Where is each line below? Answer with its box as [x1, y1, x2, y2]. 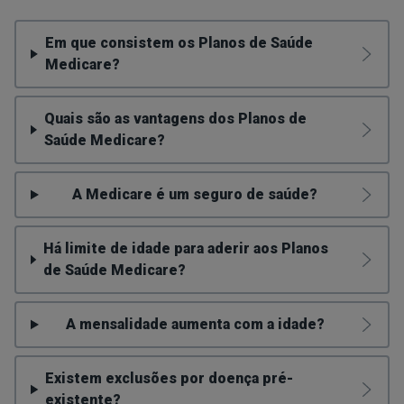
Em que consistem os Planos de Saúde [44, 33, 313, 51]
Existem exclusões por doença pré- [45, 369, 294, 387]
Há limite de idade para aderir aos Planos [42, 239, 328, 257]
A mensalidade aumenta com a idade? [65, 315, 325, 333]
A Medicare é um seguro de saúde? [72, 185, 318, 203]
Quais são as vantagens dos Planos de [43, 109, 307, 127]
